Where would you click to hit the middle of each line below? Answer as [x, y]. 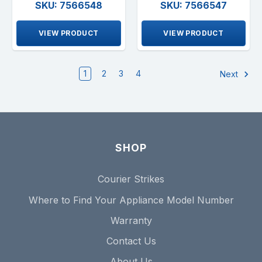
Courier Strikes [131, 179]
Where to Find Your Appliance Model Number [131, 200]
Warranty [131, 220]
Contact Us [131, 241]
